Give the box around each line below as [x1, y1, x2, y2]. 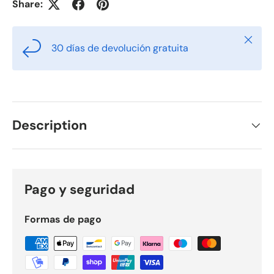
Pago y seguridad [24, 180, 135, 198]
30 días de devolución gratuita [51, 42, 188, 54]
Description [12, 116, 87, 134]
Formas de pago [24, 212, 102, 226]
